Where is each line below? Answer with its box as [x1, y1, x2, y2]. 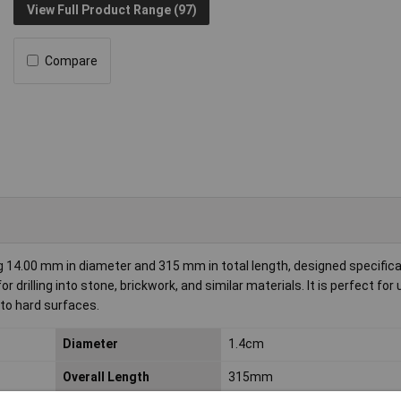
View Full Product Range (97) [26, 3, 197, 18]
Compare [45, 53, 98, 68]
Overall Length [62, 370, 149, 385]
